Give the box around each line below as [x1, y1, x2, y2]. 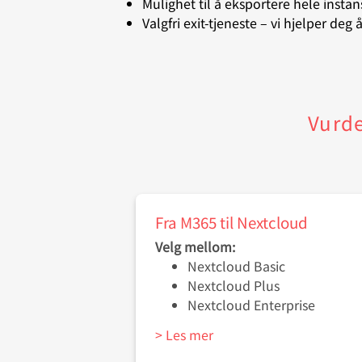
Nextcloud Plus [187, 276, 286, 296]
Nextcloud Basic [187, 256, 288, 276]
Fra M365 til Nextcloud [155, 211, 308, 234]
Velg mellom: [155, 237, 235, 257]
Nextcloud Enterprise [187, 295, 318, 315]
